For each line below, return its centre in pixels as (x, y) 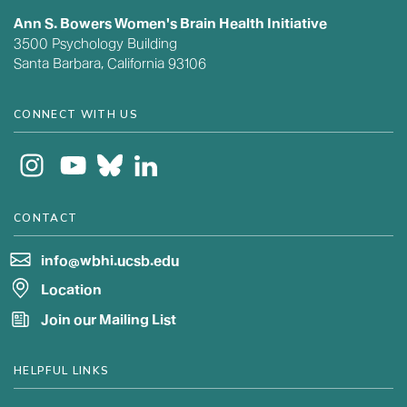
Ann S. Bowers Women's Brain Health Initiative (170, 24)
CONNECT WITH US (76, 114)
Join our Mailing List (109, 319)
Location (71, 290)
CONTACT (46, 218)
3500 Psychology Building (95, 44)
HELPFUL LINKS (62, 370)
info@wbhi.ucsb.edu (110, 261)
